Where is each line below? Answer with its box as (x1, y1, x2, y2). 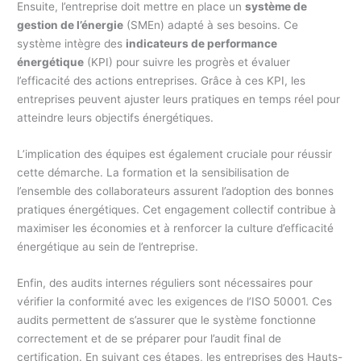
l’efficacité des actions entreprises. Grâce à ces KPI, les (17, 73, 306, 87)
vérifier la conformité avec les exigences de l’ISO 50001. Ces (17, 294, 333, 308)
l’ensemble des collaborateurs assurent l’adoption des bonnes (17, 184, 334, 197)
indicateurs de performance (126, 36, 278, 50)
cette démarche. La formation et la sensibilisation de (17, 165, 290, 179)
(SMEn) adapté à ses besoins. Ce (123, 18, 299, 31)
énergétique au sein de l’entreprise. (17, 239, 199, 253)
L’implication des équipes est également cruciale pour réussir (17, 147, 333, 160)
